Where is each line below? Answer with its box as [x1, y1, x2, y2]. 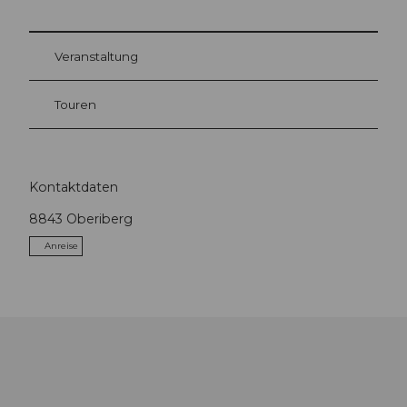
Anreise [45, 240, 78, 253]
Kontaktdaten [29, 179, 118, 196]
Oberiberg [66, 211, 133, 228]
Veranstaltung [55, 48, 138, 64]
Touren [55, 96, 96, 112]
